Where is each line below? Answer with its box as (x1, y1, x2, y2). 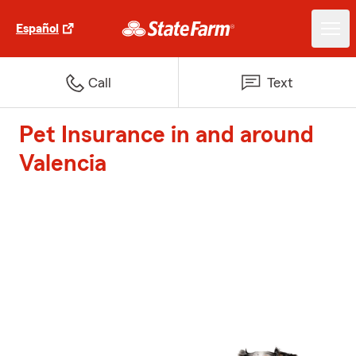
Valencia (19, 152, 106, 176)
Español (16, 22, 59, 35)
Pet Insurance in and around (19, 123, 314, 147)
